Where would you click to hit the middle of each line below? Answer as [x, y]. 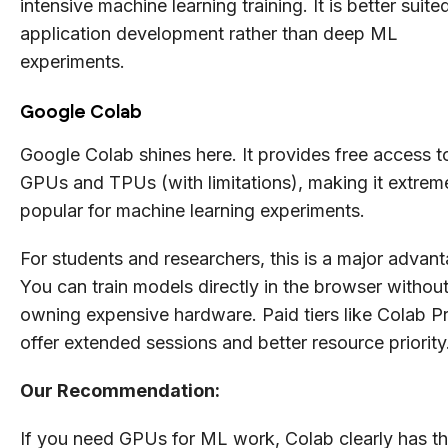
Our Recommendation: [120, 390]
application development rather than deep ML [209, 33]
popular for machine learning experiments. [192, 210]
